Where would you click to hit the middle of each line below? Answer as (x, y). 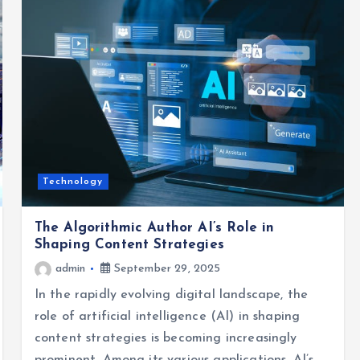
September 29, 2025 (166, 268)
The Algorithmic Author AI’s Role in (154, 227)
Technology (73, 181)
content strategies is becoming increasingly (166, 338)
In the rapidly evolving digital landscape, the (171, 295)
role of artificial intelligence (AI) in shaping (167, 316)
